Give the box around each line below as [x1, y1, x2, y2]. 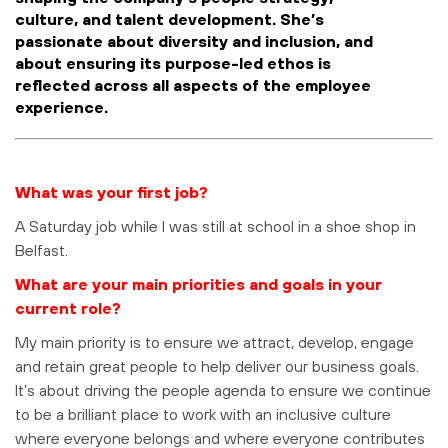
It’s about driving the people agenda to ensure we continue [15, 381, 431, 400]
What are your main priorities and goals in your [15, 275, 382, 294]
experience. [15, 98, 108, 117]
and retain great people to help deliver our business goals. [15, 357, 419, 376]
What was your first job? [15, 183, 208, 202]
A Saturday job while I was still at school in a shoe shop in [15, 217, 416, 236]
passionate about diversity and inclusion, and [15, 32, 373, 51]
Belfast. [15, 241, 76, 260]
